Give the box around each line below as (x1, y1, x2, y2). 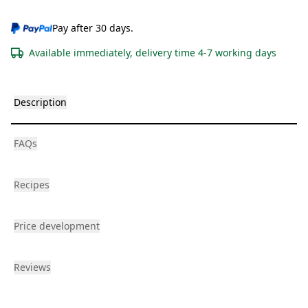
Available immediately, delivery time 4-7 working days (29, 46, 276, 60)
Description (14, 96, 67, 109)
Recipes (14, 178, 49, 192)
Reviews (14, 261, 51, 274)
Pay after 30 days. (52, 21, 134, 35)
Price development (14, 219, 100, 233)
